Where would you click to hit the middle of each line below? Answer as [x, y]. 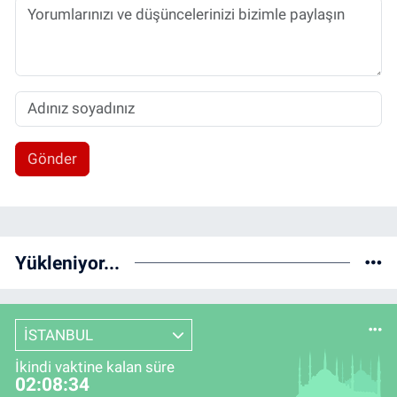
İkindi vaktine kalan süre [95, 367]
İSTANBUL [58, 335]
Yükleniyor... [67, 263]
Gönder [52, 159]
